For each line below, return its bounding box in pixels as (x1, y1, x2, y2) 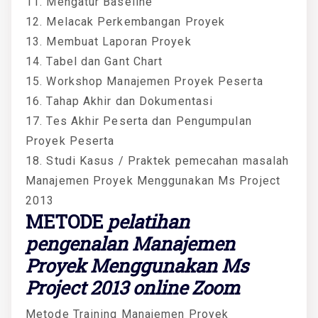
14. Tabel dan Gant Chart (26, 54, 163, 68)
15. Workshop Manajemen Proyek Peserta (26, 74, 263, 88)
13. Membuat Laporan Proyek (26, 34, 192, 48)
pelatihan (107, 209, 190, 234)
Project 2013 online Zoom (26, 275, 240, 300)
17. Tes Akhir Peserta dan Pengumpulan (26, 114, 252, 128)
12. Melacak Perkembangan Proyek (26, 14, 226, 28)
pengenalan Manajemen (26, 231, 235, 256)
